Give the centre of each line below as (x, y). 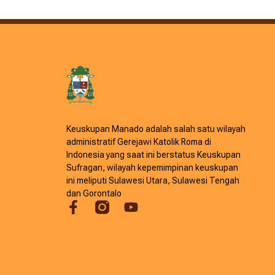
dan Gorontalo (94, 193)
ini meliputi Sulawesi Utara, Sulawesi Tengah (153, 180)
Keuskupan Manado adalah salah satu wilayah (156, 129)
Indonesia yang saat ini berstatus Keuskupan (153, 154)
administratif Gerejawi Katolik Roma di (138, 141)
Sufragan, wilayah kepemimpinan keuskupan (152, 167)
